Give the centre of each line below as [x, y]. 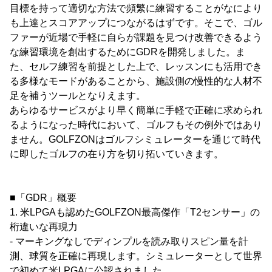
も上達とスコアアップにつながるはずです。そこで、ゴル [136, 23]
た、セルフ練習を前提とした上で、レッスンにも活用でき [136, 66]
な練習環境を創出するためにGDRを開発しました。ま [127, 52]
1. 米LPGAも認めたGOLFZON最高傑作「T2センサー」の [135, 212]
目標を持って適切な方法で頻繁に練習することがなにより [136, 8]
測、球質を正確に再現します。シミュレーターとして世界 [136, 256]
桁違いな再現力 [44, 227]
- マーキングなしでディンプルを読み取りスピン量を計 [129, 241]
